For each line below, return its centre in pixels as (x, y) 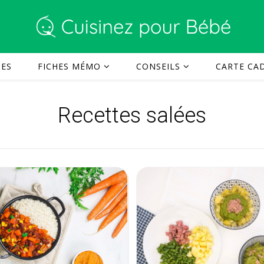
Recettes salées (132, 115)
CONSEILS (158, 66)
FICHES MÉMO (69, 66)
